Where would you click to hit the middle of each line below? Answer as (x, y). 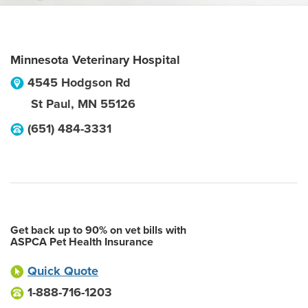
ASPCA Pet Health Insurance (82, 242)
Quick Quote (63, 271)
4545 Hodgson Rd (79, 82)
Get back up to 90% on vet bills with (98, 230)
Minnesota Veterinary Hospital (95, 60)
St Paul (51, 104)
